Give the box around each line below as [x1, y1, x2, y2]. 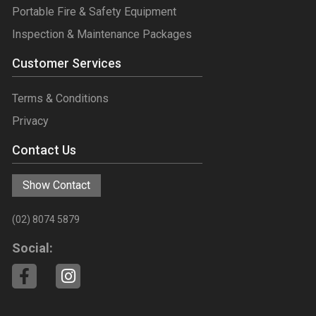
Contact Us [12, 142, 76, 158]
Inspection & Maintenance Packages [12, 28, 192, 42]
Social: [12, 241, 53, 256]
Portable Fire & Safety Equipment [12, 5, 176, 19]
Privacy [12, 114, 49, 128]
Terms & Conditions [12, 92, 109, 106]
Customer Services [12, 56, 121, 71]
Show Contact [23, 178, 90, 193]
